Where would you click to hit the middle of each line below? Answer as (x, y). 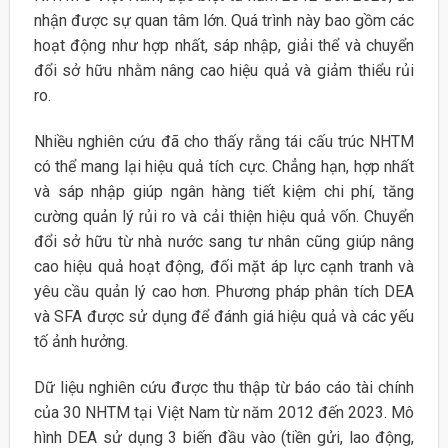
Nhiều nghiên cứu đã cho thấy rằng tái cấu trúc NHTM (224, 142)
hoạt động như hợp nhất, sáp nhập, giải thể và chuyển (224, 46)
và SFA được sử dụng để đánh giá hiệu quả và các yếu (224, 317)
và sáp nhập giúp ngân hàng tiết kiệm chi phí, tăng (224, 192)
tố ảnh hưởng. (80, 342)
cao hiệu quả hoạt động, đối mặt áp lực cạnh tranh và (224, 267)
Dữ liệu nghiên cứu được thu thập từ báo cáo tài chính (224, 387)
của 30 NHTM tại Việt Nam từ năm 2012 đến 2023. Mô (224, 412)
